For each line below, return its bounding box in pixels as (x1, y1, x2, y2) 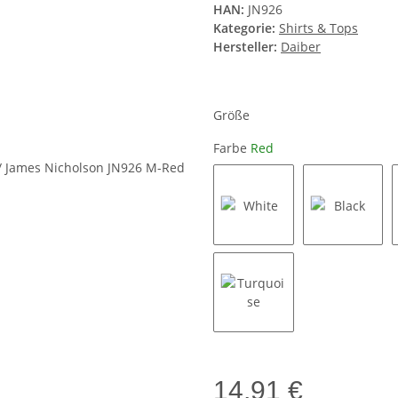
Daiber (281, 38, 321, 56)
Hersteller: (213, 38, 277, 56)
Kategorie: (213, 20, 279, 37)
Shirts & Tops (279, 20, 358, 37)
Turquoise (252, 331, 314, 349)
